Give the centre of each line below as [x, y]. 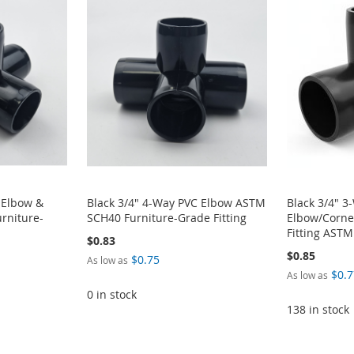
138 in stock [318, 309]
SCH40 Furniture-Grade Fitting [166, 217]
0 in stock [111, 294]
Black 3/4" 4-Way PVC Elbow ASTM [176, 202]
